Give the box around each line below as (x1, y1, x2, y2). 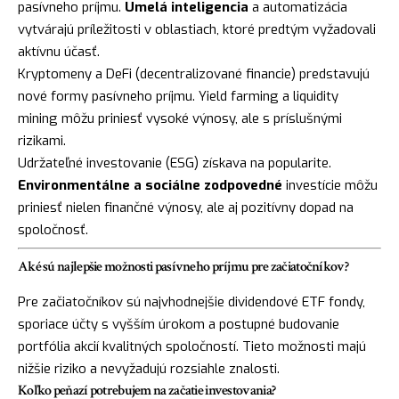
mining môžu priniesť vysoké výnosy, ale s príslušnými (18, 109, 342, 127)
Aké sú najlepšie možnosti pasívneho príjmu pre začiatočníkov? (18, 256, 348, 276)
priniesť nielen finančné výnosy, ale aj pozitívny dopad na (18, 198, 354, 216)
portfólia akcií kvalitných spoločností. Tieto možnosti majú (18, 337, 366, 355)
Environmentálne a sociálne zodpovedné (18, 175, 282, 194)
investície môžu (282, 175, 378, 194)
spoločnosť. (18, 220, 88, 239)
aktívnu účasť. (18, 42, 100, 61)
